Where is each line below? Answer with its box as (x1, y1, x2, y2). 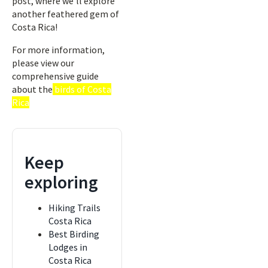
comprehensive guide (12, 70, 99, 82)
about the (12, 83, 53, 95)
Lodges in (48, 241, 87, 253)
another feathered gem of (12, 8, 119, 20)
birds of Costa (53, 83, 111, 95)
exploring (25, 170, 98, 193)
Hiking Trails (48, 202, 100, 214)
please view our (12, 57, 74, 69)
